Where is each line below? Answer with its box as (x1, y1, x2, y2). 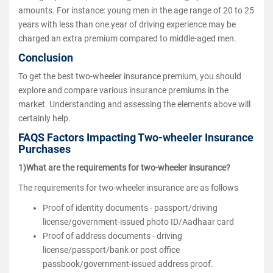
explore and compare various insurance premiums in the (18, 85, 229, 95)
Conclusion (18, 51, 73, 64)
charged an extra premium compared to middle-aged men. (18, 34, 236, 43)
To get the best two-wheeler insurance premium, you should (18, 71, 241, 81)
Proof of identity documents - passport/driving (43, 203, 218, 213)
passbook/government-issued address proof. (43, 259, 213, 269)
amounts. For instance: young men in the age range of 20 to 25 (18, 5, 254, 15)
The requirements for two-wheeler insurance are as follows (18, 183, 238, 193)
